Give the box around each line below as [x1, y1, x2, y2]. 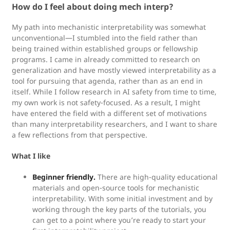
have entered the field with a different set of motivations [12, 108, 207, 118]
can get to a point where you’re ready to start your [32, 215, 206, 225]
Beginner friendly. [32, 172, 95, 182]
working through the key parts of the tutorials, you [32, 204, 206, 214]
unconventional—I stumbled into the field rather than [12, 33, 198, 43]
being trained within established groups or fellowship [12, 44, 198, 53]
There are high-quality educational [95, 172, 218, 182]
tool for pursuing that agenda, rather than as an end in [12, 76, 203, 86]
